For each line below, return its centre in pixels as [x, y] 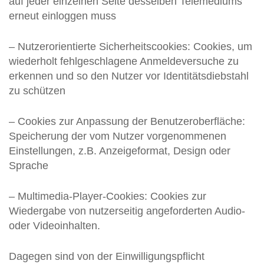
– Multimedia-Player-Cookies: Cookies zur [108, 196]
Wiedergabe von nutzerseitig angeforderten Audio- [127, 211]
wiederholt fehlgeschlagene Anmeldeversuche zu [124, 61]
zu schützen [37, 91]
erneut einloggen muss [62, 16]
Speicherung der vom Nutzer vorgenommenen [118, 136]
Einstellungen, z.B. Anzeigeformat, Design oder [120, 151]
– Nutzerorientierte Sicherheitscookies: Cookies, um [131, 47]
